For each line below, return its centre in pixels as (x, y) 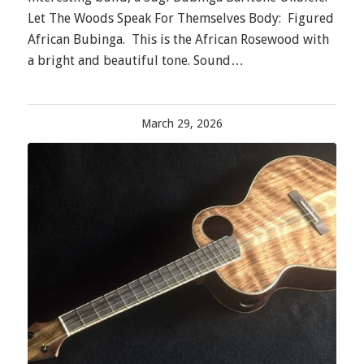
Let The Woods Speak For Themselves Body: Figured (180, 19)
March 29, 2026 (182, 124)
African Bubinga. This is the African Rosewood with (178, 40)
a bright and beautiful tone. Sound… (135, 61)
